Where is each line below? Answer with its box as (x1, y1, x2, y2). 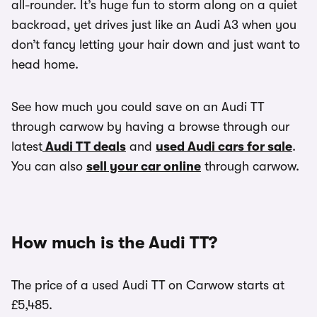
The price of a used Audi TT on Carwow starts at (11, 278, 284, 292)
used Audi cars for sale (156, 139, 292, 154)
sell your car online (86, 159, 201, 173)
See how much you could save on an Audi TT (11, 100, 264, 114)
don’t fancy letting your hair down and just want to (11, 38, 300, 52)
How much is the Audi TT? (11, 233, 217, 253)
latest (11, 139, 42, 154)
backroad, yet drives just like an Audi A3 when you (11, 18, 296, 32)
